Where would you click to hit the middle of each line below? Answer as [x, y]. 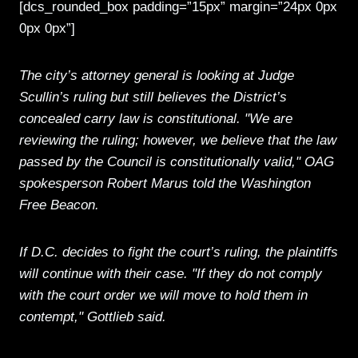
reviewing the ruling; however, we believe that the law [178, 140]
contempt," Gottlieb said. [93, 316]
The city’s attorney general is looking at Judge [157, 75]
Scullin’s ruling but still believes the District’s [153, 97]
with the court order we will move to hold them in [163, 295]
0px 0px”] [47, 28]
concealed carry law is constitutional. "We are [156, 118]
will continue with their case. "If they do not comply [171, 273]
